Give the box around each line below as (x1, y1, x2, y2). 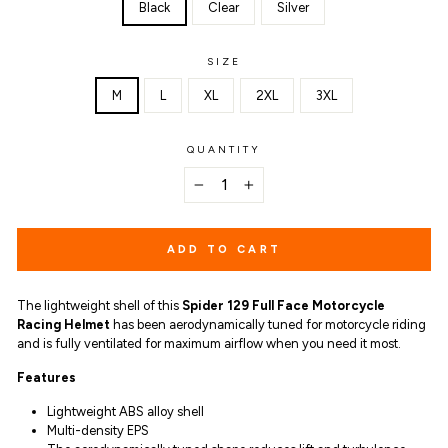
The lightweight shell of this (17, 298, 179, 313)
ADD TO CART (166, 243, 282, 256)
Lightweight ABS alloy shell (47, 404, 204, 419)
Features (17, 370, 76, 385)
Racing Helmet (17, 317, 110, 332)
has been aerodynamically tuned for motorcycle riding (110, 317, 426, 332)
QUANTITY (186, 143, 262, 156)
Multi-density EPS (47, 423, 149, 438)
